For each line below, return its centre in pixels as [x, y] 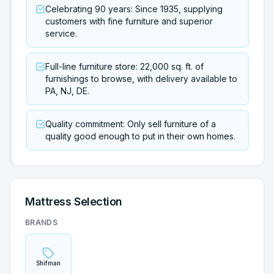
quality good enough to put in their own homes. [140, 136]
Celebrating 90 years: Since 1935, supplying [134, 9]
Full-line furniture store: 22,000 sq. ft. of [124, 66]
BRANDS [41, 222]
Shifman [48, 263]
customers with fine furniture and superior [129, 21]
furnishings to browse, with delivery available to [141, 79]
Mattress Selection [74, 202]
